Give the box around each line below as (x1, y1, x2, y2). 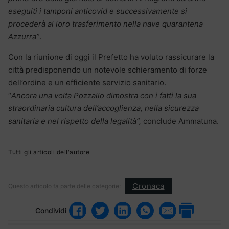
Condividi (35, 206, 66, 215)
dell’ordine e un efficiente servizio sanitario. (8, 77, 166, 87)
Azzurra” (8, 31, 39, 41)
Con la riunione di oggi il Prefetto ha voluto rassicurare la (8, 52, 214, 62)
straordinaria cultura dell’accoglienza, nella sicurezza (8, 103, 199, 113)
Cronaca (132, 181, 165, 191)
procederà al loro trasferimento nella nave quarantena (8, 18, 203, 29)
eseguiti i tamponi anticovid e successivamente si (8, 6, 187, 16)
